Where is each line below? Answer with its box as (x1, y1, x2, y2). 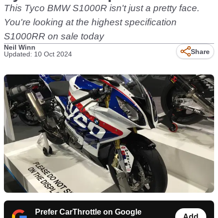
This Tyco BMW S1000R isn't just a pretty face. (4, 3, 200, 13)
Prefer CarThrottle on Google (35, 208, 142, 217)
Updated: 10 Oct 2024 (4, 50, 72, 58)
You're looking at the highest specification (4, 17, 177, 27)
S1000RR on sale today (4, 31, 104, 41)
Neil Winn (4, 43, 36, 51)
